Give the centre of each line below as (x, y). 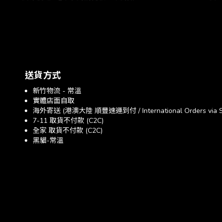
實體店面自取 (54, 101)
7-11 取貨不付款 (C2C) (68, 121)
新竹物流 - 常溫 (57, 91)
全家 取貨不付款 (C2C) (68, 131)
